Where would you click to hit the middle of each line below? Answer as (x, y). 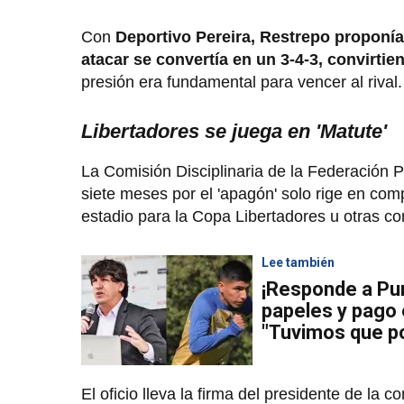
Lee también (298, 262)
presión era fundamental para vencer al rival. (242, 82)
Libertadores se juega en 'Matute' (234, 131)
